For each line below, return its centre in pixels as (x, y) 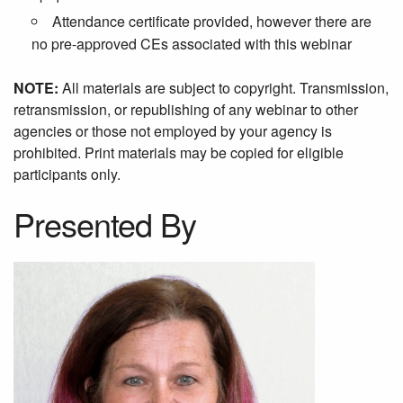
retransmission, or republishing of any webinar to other (186, 110)
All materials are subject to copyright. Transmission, (225, 88)
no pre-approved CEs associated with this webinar (192, 44)
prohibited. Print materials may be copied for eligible (179, 153)
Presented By (105, 224)
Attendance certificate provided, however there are (212, 22)
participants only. (67, 175)
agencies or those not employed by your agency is (173, 131)
